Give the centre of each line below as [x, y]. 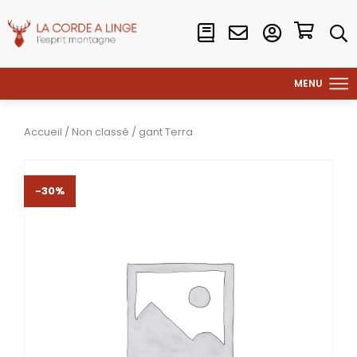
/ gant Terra [161, 132]
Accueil [43, 132]
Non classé [100, 132]
